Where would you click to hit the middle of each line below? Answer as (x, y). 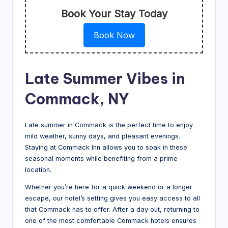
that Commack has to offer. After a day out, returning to (112, 209)
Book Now (114, 35)
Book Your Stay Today (114, 13)
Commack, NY (77, 99)
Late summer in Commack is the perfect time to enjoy (109, 125)
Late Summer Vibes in (105, 78)
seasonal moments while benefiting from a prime (101, 158)
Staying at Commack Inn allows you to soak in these (106, 147)
